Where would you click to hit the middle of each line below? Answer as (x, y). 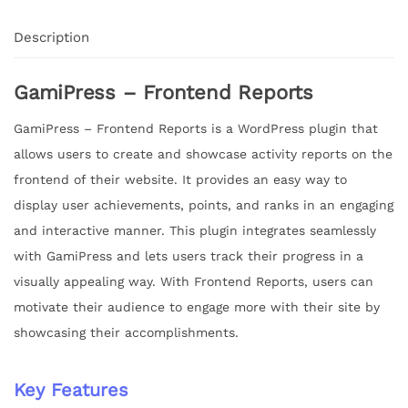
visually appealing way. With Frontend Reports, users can (194, 282)
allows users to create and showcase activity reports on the (203, 154)
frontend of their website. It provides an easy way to (180, 180)
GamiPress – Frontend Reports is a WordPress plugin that (196, 129)
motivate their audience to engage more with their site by (197, 307)
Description (51, 37)
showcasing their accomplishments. (126, 333)
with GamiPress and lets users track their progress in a (189, 256)
